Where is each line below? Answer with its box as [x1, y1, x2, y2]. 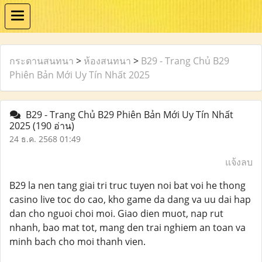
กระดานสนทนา [9, 54, 74, 67]
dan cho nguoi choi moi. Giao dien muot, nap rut [9, 207, 223, 220]
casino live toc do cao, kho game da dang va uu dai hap [9, 193, 251, 206]
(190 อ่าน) [33, 119, 74, 132]
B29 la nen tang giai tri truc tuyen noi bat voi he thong [9, 179, 246, 192]
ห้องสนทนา [84, 54, 131, 67]
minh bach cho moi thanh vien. [9, 235, 146, 248]
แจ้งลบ [225, 156, 253, 168]
